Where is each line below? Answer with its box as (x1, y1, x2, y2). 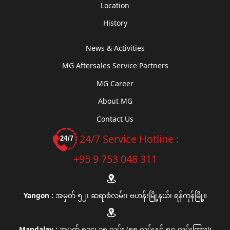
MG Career (97, 78, 133, 88)
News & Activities (85, 43, 145, 53)
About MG (98, 96, 132, 106)
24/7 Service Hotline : (77, 131, 179, 146)
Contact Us (97, 114, 133, 124)
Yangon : (23, 190, 55, 200)
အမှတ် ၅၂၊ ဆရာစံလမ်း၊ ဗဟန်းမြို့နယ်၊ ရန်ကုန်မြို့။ (55, 190, 207, 200)
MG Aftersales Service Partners (62, 61, 168, 71)
